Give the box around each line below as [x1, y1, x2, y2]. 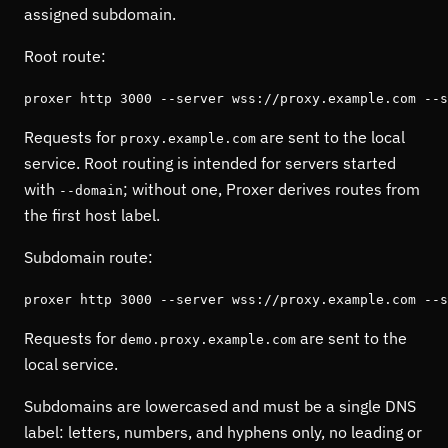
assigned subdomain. [24, 4, 176, 24]
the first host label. [24, 205, 160, 225]
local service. [24, 354, 118, 374]
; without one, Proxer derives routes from [123, 179, 420, 199]
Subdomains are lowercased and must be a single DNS [24, 396, 416, 416]
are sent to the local [256, 127, 405, 147]
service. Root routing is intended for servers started [24, 153, 396, 173]
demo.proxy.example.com [120, 332, 296, 347]
